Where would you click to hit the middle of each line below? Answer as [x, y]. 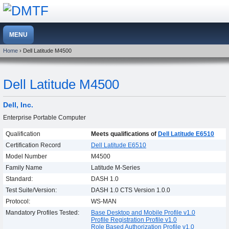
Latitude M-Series [116, 167]
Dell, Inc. [18, 105]
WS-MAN [104, 201]
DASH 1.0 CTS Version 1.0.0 [131, 190]
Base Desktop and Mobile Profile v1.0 [143, 212]
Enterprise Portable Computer [44, 117]
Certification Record [33, 145]
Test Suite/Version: [31, 190]
